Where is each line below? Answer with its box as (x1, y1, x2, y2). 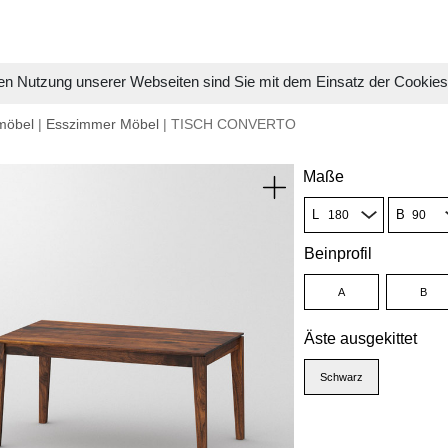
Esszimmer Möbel (46, 116, 159, 132)
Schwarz (319, 371, 363, 383)
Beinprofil (303, 245, 372, 262)
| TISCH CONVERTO (159, 116, 296, 132)
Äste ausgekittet (303, 330, 417, 347)
